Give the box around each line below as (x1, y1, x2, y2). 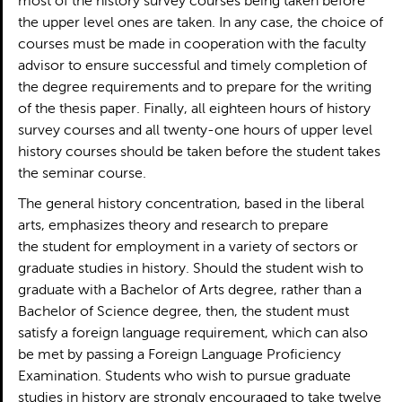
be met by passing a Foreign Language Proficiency (17, 348, 341, 363)
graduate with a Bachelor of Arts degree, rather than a (17, 284, 362, 298)
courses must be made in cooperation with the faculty (17, 38, 366, 52)
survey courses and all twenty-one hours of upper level (17, 124, 372, 138)
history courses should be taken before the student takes (17, 145, 380, 160)
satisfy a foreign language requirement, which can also (17, 327, 368, 341)
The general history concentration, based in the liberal (17, 197, 364, 212)
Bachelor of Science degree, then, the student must (17, 305, 349, 319)
